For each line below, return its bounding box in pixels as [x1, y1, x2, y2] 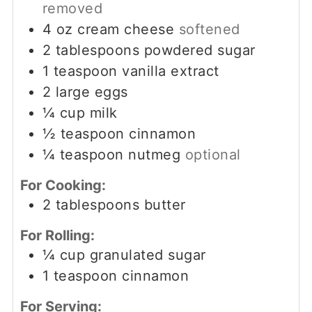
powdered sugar [143, 41, 256, 58]
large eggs [55, 83, 128, 100]
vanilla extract [122, 62, 219, 79]
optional [185, 146, 241, 163]
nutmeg [128, 146, 181, 163]
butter [143, 196, 186, 213]
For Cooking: [19, 176, 106, 194]
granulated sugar [89, 246, 206, 263]
